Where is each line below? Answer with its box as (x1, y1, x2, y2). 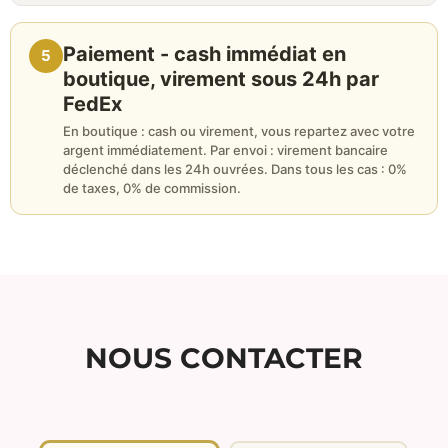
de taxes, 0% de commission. (63, 179, 241, 196)
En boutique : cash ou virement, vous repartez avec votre (63, 122, 415, 139)
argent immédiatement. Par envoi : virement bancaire (63, 141, 388, 158)
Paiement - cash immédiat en (63, 41, 346, 66)
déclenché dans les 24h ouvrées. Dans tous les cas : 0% (63, 160, 407, 177)
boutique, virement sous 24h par (63, 66, 379, 91)
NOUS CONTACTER (85, 340, 363, 375)
